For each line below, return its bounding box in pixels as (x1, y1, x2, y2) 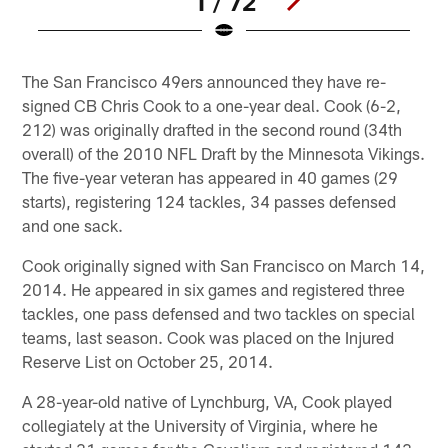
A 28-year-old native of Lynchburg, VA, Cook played (22, 390, 393, 411)
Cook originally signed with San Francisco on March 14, (22, 254, 426, 275)
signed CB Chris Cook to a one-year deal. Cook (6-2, (22, 94, 402, 115)
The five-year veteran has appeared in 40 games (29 (22, 166, 399, 187)
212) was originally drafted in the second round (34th (22, 118, 403, 139)
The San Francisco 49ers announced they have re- (22, 70, 387, 91)
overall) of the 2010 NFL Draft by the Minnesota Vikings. (22, 142, 426, 163)
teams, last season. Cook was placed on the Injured (22, 326, 395, 347)
